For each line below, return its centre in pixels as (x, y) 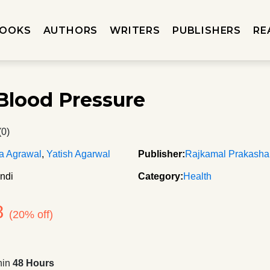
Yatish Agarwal (79, 154)
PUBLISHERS (206, 30)
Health (197, 176)
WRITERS (135, 30)
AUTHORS (71, 30)
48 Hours (34, 263)
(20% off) (31, 215)
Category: (161, 176)
